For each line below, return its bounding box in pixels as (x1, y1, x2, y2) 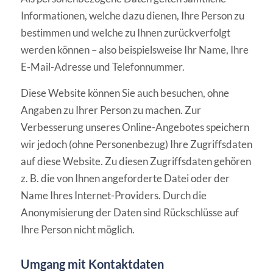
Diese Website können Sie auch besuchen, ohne (20, 86, 229, 99)
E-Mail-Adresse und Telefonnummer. (20, 60, 185, 74)
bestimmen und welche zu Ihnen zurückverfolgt (20, 26, 230, 40)
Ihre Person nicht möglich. (20, 222, 135, 236)
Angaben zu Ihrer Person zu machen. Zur (20, 103, 201, 116)
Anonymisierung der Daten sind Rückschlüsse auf (20, 205, 239, 219)
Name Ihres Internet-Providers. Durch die (20, 188, 207, 202)
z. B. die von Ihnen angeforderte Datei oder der (20, 171, 230, 185)
